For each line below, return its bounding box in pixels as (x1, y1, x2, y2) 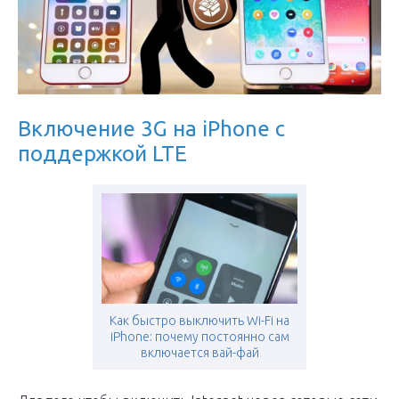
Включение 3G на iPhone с (18, 116, 285, 141)
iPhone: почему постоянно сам (110, 329, 289, 344)
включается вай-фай (140, 345, 259, 360)
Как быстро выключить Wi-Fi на (110, 313, 289, 328)
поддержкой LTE (18, 141, 187, 166)
